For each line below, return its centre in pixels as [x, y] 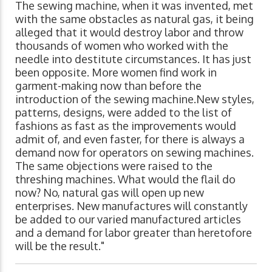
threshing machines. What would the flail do [125, 179]
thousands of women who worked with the [122, 46]
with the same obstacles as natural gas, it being [134, 19]
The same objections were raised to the [114, 166]
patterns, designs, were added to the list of [124, 112]
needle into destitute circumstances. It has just [133, 59]
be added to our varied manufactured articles [128, 219]
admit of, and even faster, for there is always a [130, 139]
